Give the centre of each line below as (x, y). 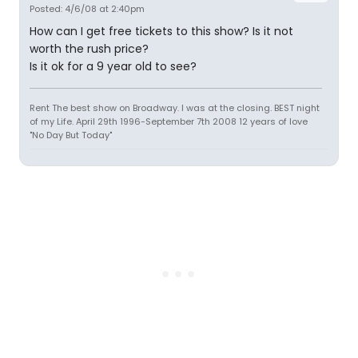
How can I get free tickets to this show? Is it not (161, 31)
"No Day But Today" (71, 135)
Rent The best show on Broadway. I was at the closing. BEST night (175, 108)
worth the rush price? (89, 49)
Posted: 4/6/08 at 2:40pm (87, 9)
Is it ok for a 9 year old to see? (113, 66)
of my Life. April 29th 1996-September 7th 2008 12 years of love (169, 121)
